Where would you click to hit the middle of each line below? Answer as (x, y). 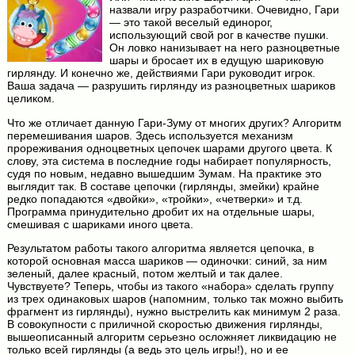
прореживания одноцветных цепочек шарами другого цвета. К (169, 148)
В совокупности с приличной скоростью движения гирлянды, (164, 324)
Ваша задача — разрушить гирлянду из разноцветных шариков (171, 86)
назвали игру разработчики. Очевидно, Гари (224, 10)
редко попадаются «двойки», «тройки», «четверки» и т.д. (155, 198)
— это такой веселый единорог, (191, 23)
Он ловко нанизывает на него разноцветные (224, 48)
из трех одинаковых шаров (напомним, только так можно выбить (175, 299)
